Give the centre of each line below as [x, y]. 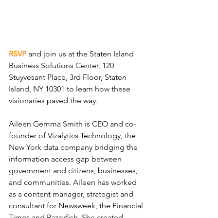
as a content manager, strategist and [72, 194]
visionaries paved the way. [53, 100]
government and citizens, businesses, [74, 171]
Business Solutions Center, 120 [62, 65]
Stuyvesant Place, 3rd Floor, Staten [69, 77]
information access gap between [66, 159]
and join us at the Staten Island [82, 54]
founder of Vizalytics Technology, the [73, 136]
